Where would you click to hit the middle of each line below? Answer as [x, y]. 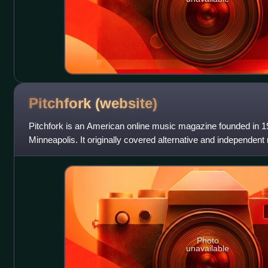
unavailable [208, 249]
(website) [126, 103]
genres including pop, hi [74, 153]
